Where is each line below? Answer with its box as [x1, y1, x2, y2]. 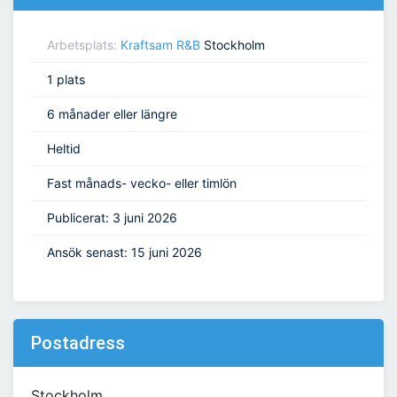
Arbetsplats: [47, 37, 121, 53]
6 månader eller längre [47, 106, 177, 122]
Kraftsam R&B [121, 37, 200, 53]
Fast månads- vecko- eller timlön [47, 175, 237, 191]
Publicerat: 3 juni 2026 [47, 210, 177, 226]
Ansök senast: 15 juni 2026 [47, 245, 202, 261]
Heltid [47, 141, 81, 157]
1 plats [47, 72, 85, 88]
